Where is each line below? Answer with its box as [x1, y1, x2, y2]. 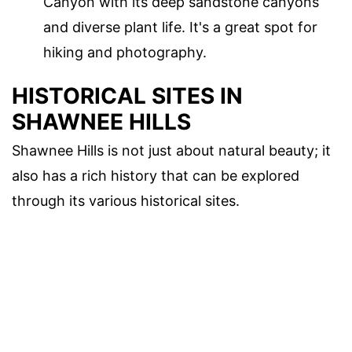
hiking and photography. [43, 43, 207, 60]
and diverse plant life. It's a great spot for [43, 18, 317, 35]
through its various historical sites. [12, 192, 240, 210]
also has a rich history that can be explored [12, 167, 299, 185]
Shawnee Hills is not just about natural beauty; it [12, 142, 331, 159]
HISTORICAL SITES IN [12, 82, 243, 110]
